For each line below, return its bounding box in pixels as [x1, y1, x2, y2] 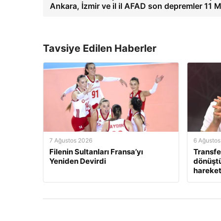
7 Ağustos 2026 [49, 136, 92, 144]
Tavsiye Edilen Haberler [43, 42, 156, 54]
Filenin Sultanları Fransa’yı [49, 147, 143, 156]
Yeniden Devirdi [49, 156, 106, 166]
